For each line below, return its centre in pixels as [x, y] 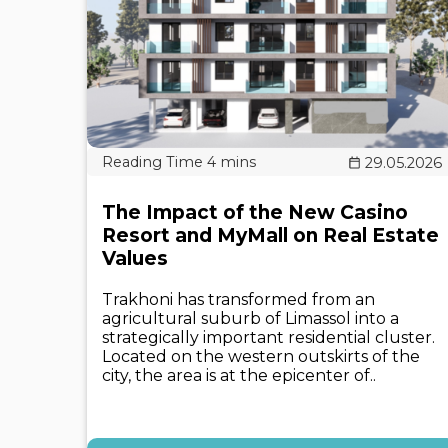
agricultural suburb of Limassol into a [250, 318]
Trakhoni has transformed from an [238, 299]
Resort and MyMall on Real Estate [270, 235]
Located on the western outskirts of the [261, 356]
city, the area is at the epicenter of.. [239, 375]
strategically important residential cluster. [268, 337]
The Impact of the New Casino [255, 212]
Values [135, 258]
